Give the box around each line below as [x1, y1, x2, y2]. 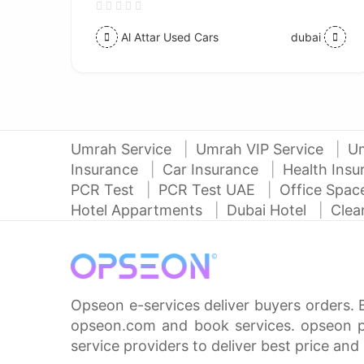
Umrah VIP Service [196, 141, 327, 158]
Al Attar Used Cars [120, 29, 219, 44]
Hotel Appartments [71, 201, 206, 219]
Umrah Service [71, 141, 175, 158]
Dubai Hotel [227, 201, 310, 219]
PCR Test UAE [158, 181, 259, 198]
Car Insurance [162, 161, 262, 178]
